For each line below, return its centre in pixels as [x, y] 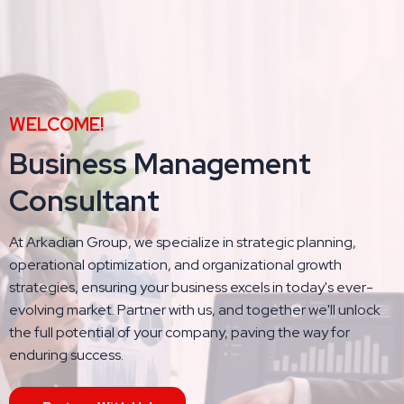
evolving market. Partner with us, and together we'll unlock [195, 310]
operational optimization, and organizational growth [175, 265]
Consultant [84, 201]
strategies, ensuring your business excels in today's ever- [191, 287]
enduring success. [66, 355]
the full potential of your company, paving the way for [179, 332]
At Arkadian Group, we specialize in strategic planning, [183, 242]
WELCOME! [56, 124]
